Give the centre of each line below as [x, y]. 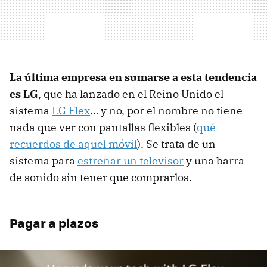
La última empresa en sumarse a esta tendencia [133, 77]
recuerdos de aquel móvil [73, 144]
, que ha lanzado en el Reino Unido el [131, 94]
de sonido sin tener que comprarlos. [101, 178]
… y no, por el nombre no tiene [166, 111]
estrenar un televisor [131, 161]
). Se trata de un [176, 144]
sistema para [44, 161]
